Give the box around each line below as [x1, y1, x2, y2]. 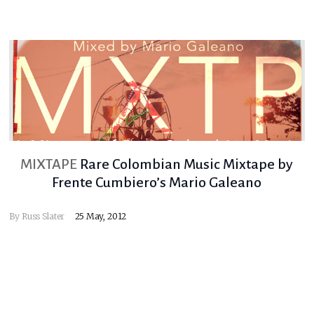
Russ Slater [21, 211, 65, 222]
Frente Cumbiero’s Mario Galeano [52, 175, 262, 191]
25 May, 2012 [75, 211, 127, 222]
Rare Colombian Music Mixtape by [80, 156, 294, 172]
